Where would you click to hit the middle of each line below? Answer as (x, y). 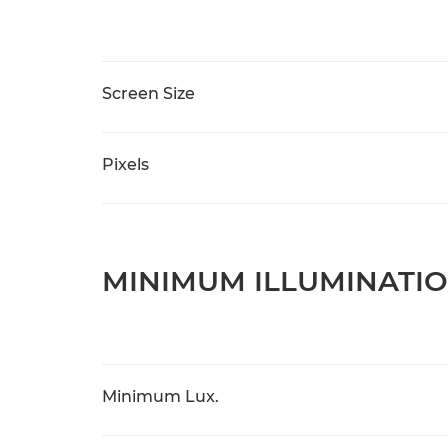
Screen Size (148, 93)
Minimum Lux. (160, 396)
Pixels (125, 164)
